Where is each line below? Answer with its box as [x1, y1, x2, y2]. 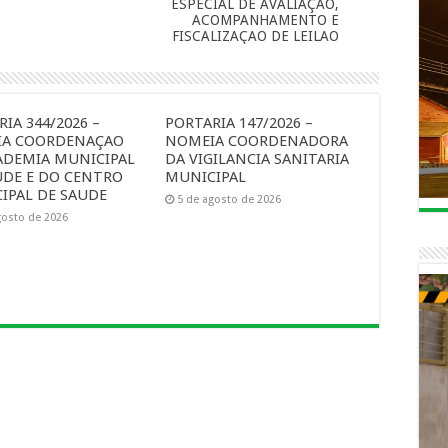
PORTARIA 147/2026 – [164, 114, 313, 132]
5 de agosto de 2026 [176, 193, 281, 206]
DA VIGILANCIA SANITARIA [164, 150, 349, 168]
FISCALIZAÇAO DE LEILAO [172, 28, 339, 44]
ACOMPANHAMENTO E [192, 12, 339, 28]
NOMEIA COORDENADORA [164, 132, 348, 150]
